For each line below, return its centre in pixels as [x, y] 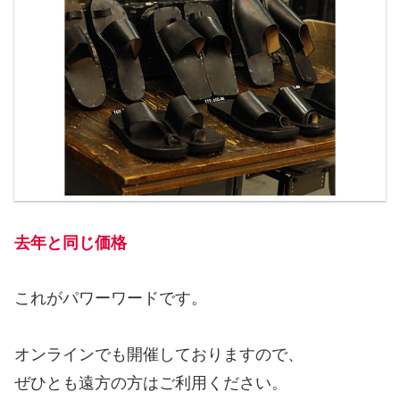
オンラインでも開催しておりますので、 [159, 354]
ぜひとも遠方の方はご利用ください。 [151, 383]
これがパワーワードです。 [111, 299]
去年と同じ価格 [71, 242]
